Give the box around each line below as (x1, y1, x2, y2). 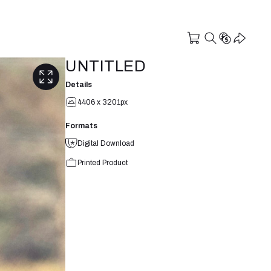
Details (65, 80, 92, 89)
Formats (65, 121, 97, 130)
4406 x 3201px (77, 97, 128, 106)
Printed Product (77, 158, 128, 167)
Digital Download (77, 139, 134, 148)
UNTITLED (65, 57, 146, 74)
